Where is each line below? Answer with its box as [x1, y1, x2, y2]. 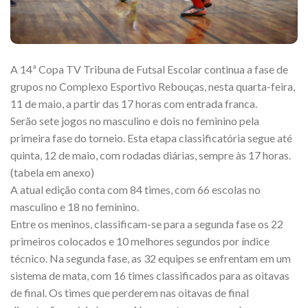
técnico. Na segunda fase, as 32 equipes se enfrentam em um [10, 252, 291, 265]
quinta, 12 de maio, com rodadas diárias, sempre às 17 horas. [10, 148, 291, 162]
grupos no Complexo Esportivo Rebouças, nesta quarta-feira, [10, 80, 295, 93]
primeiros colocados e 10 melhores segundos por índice [10, 234, 269, 248]
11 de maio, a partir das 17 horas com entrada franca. [10, 97, 257, 111]
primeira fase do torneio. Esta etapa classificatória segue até [10, 131, 292, 145]
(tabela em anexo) [10, 166, 94, 179]
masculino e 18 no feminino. [10, 200, 139, 214]
